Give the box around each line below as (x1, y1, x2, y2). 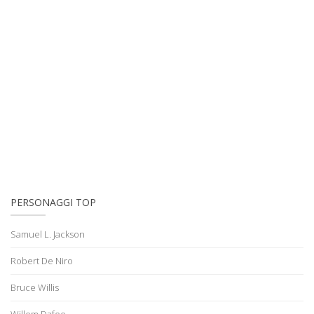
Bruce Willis (11, 280, 59, 294)
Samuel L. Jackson (11, 227, 85, 240)
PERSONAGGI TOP (11, 195, 96, 209)
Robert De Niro (11, 254, 73, 267)
